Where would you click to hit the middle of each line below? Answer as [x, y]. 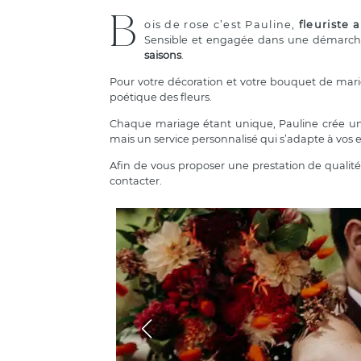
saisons [163, 55]
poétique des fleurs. [161, 97]
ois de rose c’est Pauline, [222, 25]
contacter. [136, 181]
